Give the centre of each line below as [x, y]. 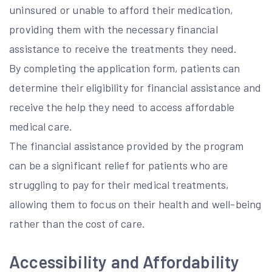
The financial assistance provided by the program [127, 146]
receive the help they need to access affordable [122, 107]
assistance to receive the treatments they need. [123, 49]
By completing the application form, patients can [125, 68]
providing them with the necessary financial [114, 29]
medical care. [41, 126]
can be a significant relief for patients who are [119, 165]
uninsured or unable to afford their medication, [121, 10]
